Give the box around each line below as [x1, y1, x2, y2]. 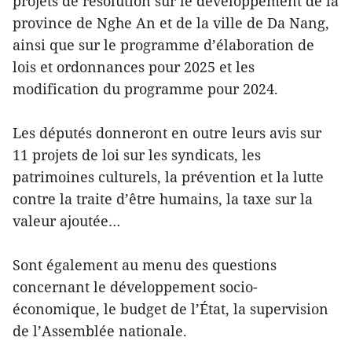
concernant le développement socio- [13, 277, 258, 296]
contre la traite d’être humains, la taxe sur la [13, 189, 313, 208]
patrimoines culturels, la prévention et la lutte [13, 167, 324, 186]
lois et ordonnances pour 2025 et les [13, 57, 255, 76]
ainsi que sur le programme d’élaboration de [13, 35, 314, 54]
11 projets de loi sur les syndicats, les [13, 145, 261, 164]
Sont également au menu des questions [13, 255, 277, 274]
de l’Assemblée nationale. [13, 321, 187, 340]
